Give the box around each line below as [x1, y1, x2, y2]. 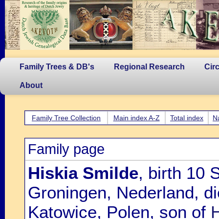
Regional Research [114, 63, 185, 71]
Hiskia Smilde [28, 163, 138, 182]
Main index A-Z [113, 114, 160, 122]
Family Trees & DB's [20, 63, 94, 71]
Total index [170, 114, 203, 122]
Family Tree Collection [32, 114, 101, 122]
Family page [28, 141, 105, 157]
